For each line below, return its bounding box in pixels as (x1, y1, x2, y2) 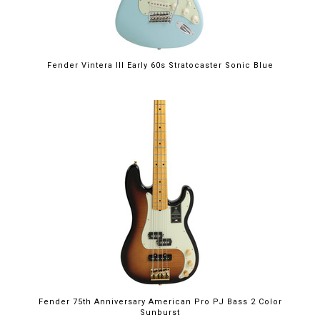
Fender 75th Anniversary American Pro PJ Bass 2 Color (38, 297, 282, 307)
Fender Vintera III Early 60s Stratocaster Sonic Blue (46, 61, 274, 71)
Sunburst (140, 308, 180, 318)
